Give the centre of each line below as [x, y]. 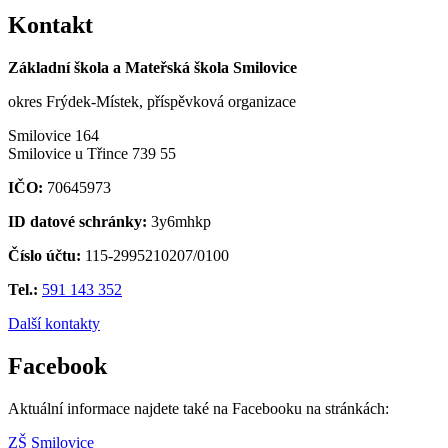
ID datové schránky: [77, 221]
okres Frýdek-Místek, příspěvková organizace [152, 101]
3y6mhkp [179, 221]
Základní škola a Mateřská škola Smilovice [152, 67]
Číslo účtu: [44, 255]
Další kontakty [54, 323]
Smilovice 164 [53, 135]
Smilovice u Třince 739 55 [92, 153]
